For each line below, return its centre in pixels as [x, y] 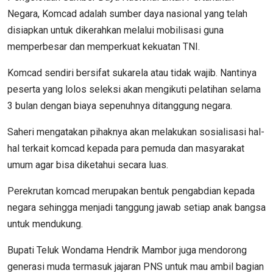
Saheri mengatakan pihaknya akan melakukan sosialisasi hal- [136, 132]
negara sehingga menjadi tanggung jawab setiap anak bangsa [136, 207]
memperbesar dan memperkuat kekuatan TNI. [104, 46]
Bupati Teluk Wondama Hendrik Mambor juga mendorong [127, 250]
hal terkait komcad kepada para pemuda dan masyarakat [126, 148]
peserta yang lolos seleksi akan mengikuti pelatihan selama [134, 89]
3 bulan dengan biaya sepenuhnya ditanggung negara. [120, 105]
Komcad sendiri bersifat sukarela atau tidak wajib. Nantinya [132, 73]
